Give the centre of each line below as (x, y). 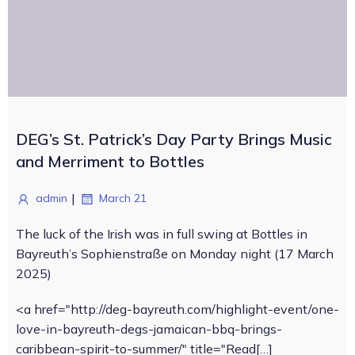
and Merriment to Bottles (110, 161)
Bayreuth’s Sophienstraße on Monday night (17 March (175, 254)
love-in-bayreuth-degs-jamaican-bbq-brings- (149, 329)
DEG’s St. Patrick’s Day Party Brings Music (174, 139)
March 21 (123, 198)
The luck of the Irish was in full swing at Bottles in (162, 234)
